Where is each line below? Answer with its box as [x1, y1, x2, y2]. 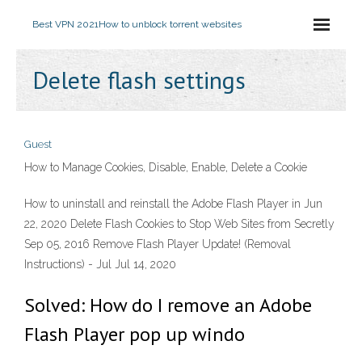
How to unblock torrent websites [99, 19, 242, 30]
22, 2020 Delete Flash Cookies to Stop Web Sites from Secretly [24, 217, 335, 230]
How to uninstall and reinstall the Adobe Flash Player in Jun [24, 197, 322, 210]
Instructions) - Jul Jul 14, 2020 [24, 258, 176, 271]
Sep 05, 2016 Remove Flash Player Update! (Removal [24, 238, 291, 250]
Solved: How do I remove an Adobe [24, 293, 312, 318]
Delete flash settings [32, 64, 246, 95]
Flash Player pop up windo [24, 322, 245, 347]
